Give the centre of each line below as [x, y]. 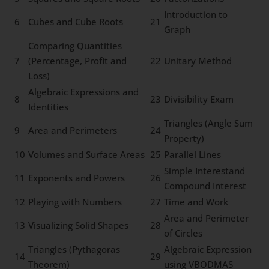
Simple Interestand [205, 171]
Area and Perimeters [73, 131]
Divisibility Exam [199, 99]
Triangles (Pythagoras [74, 249]
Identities [49, 107]
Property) [184, 138]
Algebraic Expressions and [84, 92]
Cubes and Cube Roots [76, 22]
